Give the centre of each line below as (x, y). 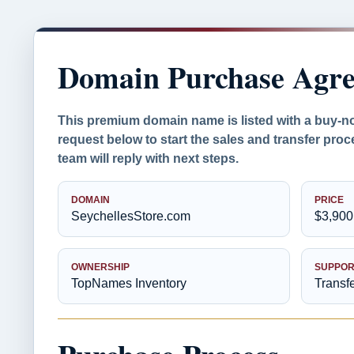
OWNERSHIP (100, 267)
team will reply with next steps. (148, 158)
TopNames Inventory (129, 283)
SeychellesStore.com (131, 216)
